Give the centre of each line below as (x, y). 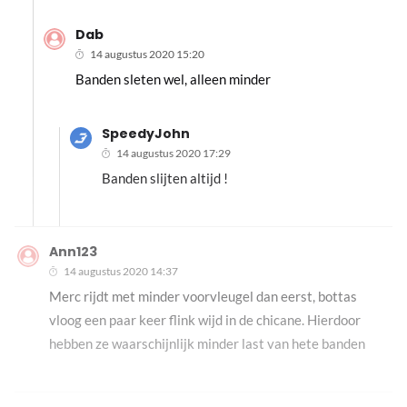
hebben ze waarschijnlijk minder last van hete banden (208, 343)
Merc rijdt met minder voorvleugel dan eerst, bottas (203, 296)
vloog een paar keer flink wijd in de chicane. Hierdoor (205, 319)
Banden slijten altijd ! (164, 178)
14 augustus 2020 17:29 (173, 153)
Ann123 (74, 251)
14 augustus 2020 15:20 (147, 54)
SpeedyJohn (145, 133)
